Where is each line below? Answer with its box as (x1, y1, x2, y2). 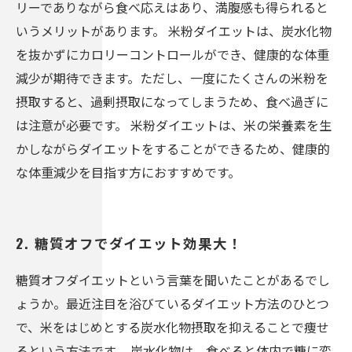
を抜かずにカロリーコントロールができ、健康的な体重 (16, 45, 329, 64)
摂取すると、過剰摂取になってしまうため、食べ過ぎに (16, 92, 328, 111)
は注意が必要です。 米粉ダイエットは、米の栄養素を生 (16, 115, 332, 134)
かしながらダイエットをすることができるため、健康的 (16, 139, 330, 158)
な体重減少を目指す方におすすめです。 (16, 163, 240, 181)
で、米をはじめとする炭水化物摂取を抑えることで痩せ (16, 317, 329, 336)
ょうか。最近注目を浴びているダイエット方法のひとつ (16, 294, 329, 313)
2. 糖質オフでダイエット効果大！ (16, 233, 243, 253)
